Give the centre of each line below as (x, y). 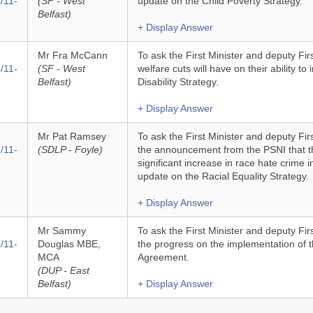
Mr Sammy (61, 231)
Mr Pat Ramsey (72, 136)
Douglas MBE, (69, 244)
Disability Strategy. (178, 82)
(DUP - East (63, 270)
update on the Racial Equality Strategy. (223, 176)
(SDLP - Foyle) (70, 150)
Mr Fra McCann (72, 55)
